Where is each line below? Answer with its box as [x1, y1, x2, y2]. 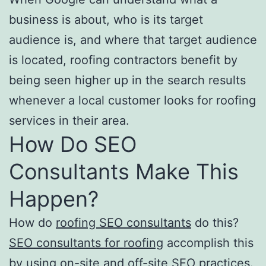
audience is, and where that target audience [9, 32, 257, 47]
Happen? [9, 185, 99, 212]
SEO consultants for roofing [9, 235, 163, 250]
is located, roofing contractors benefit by [9, 52, 237, 67]
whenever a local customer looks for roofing [9, 93, 256, 107]
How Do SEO [9, 131, 137, 157]
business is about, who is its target [9, 12, 203, 27]
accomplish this [163, 235, 254, 250]
